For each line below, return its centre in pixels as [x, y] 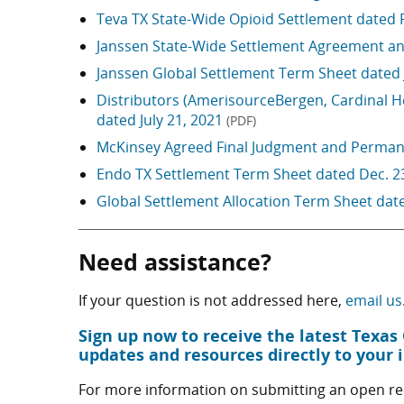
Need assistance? [175, 262]
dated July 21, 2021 [161, 120]
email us [374, 301]
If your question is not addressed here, [212, 301]
